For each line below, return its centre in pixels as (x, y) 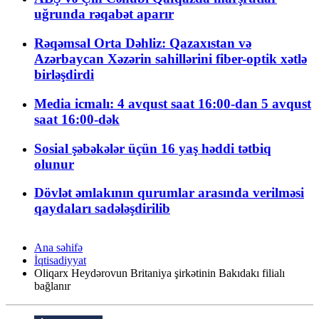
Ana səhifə (58, 248)
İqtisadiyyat (60, 261)
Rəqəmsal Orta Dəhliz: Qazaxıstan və (143, 43)
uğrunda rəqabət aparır (104, 14)
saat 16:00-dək (77, 119)
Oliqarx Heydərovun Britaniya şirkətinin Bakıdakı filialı (159, 273)
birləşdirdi (64, 75)
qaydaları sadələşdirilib (102, 209)
